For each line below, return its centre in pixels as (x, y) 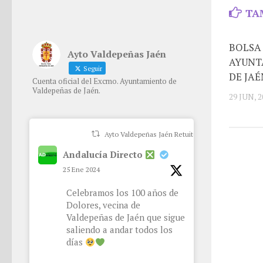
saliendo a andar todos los (119, 230)
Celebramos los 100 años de (122, 193)
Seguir (92, 69)
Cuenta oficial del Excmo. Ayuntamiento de (104, 81)
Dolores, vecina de (103, 205)
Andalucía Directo (104, 154)
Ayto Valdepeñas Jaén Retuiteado (157, 134)
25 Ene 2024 (81, 169)
